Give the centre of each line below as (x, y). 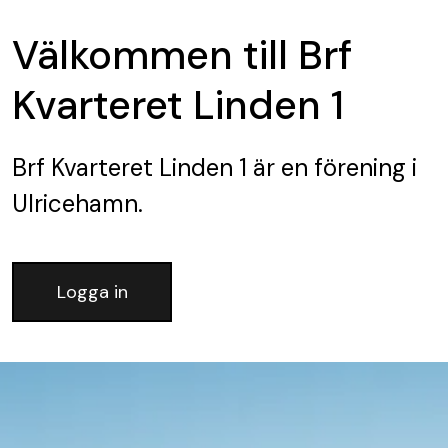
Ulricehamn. (77, 203)
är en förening (326, 167)
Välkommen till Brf (182, 55)
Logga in (92, 292)
